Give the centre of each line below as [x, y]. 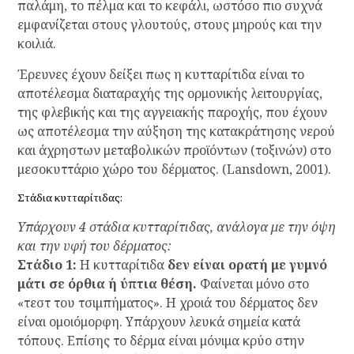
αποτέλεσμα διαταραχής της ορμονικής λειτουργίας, [169, 94]
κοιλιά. [36, 44]
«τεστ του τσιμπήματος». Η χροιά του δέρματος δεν [167, 303]
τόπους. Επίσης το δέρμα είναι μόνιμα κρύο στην [160, 341]
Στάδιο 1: [47, 265]
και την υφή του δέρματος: [94, 246]
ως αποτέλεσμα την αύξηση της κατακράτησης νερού [176, 132]
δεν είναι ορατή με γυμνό [247, 265]
